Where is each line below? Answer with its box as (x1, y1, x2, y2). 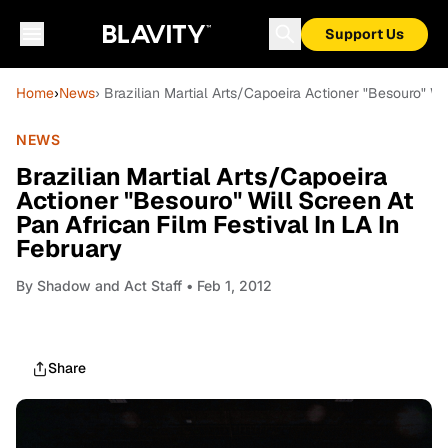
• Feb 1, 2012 (182, 277, 272, 294)
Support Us (325, 25, 404, 43)
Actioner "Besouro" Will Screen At (16, 185, 414, 216)
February (16, 233, 122, 264)
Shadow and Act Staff (37, 277, 182, 294)
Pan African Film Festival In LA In (16, 209, 400, 240)
